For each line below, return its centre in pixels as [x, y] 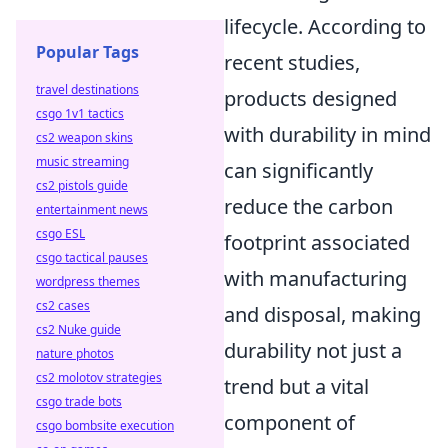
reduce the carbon [308, 206]
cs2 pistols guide [82, 185]
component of [289, 422]
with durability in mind [327, 134]
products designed [310, 98]
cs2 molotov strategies [99, 377]
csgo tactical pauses [92, 257]
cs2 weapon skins [84, 137]
